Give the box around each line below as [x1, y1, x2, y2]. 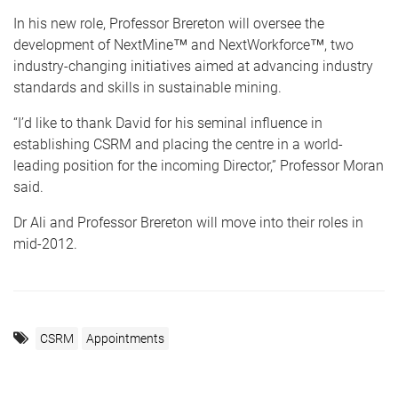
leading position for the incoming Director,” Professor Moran [13, 157, 384, 174]
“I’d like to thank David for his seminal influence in [13, 115, 322, 131]
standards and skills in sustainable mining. [13, 79, 282, 96]
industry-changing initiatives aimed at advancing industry [13, 58, 373, 75]
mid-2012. [13, 235, 77, 252]
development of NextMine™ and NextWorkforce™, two [13, 36, 354, 53]
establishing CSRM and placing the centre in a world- [13, 136, 343, 153]
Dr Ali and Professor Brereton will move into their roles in [13, 214, 363, 231]
